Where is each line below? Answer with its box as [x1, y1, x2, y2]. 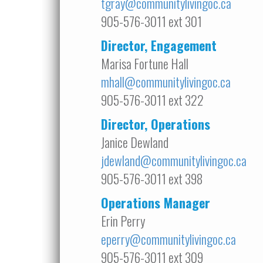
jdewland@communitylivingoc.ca [101, 151, 247, 170]
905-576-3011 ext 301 [101, 12, 202, 31]
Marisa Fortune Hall [101, 54, 188, 73]
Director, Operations [101, 114, 210, 133]
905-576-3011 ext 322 [101, 90, 204, 109]
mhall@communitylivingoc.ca [101, 72, 231, 91]
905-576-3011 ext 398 [101, 169, 203, 188]
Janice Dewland [101, 133, 168, 151]
